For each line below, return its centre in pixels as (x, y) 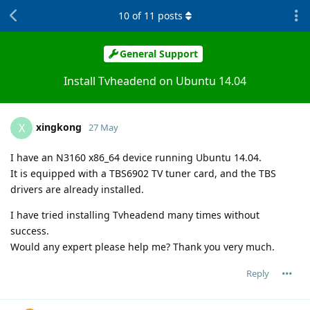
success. (30, 230)
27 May (103, 127)
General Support (159, 54)
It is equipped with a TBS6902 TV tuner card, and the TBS (143, 173)
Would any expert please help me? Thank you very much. (143, 246)
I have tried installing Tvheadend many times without (135, 215)
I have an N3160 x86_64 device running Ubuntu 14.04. (136, 157)
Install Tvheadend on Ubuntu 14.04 (155, 81)
